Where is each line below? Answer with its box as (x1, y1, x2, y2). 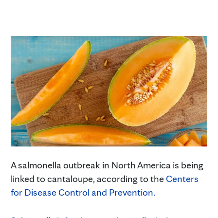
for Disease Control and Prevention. (11, 186, 157, 198)
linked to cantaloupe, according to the (11, 172, 166, 184)
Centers (166, 172, 199, 184)
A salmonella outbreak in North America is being (11, 159, 203, 171)
